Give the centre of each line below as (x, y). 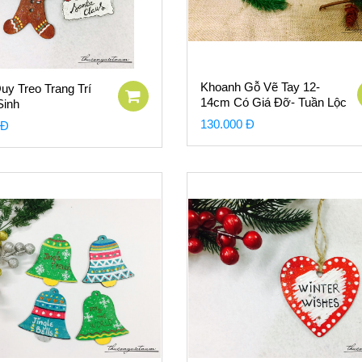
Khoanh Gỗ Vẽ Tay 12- (260, 87)
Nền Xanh (226, 118)
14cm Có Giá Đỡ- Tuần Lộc (273, 102)
